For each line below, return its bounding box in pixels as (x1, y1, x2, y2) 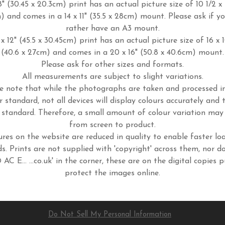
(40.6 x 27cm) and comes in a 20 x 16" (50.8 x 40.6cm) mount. (1, 49, 224, 57)
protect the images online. (65, 169, 160, 178)
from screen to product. (69, 121, 156, 130)
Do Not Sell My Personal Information (48, 211, 171, 219)
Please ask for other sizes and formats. (41, 61, 184, 69)
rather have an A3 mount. (65, 25, 160, 33)
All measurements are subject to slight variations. (22, 73, 203, 81)
